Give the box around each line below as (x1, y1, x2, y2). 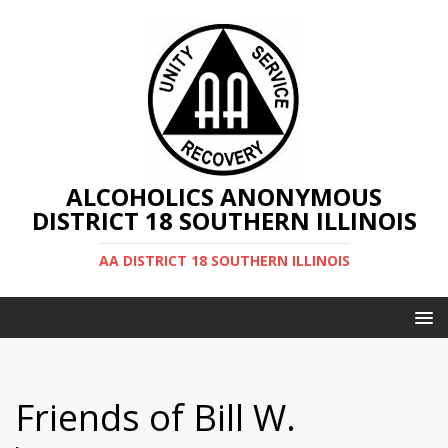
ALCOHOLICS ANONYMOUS (66, 180, 382, 213)
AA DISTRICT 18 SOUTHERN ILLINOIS (98, 251, 350, 270)
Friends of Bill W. (15, 393, 296, 442)
